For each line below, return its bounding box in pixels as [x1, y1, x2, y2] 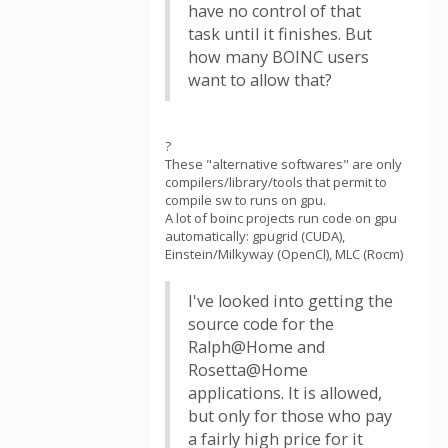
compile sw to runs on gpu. [165, 191, 326, 209]
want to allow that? [188, 69, 332, 91]
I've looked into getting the [188, 290, 393, 312]
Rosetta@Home [188, 359, 308, 381]
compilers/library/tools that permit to [165, 173, 387, 191]
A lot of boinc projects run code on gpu [165, 209, 397, 227]
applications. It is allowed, [188, 382, 382, 404]
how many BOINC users [188, 46, 369, 68]
